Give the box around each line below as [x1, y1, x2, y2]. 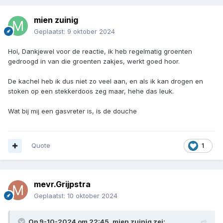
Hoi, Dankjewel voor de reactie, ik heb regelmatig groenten [8, 47, 192, 56]
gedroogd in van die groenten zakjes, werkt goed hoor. [8, 57, 180, 66]
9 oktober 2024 [67, 27, 115, 36]
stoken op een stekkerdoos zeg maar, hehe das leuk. [8, 87, 174, 96]
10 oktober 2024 [67, 192, 117, 200]
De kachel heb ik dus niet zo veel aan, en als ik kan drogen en [8, 77, 203, 86]
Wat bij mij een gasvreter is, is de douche [8, 107, 139, 115]
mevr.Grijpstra [34, 179, 91, 190]
